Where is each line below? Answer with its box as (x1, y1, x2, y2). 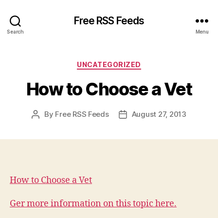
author (35, 120, 58, 130)
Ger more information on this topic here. (10, 198, 177, 209)
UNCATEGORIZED (77, 60, 141, 69)
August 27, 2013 (131, 109, 186, 119)
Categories (109, 57, 152, 68)
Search (7, 28, 24, 35)
